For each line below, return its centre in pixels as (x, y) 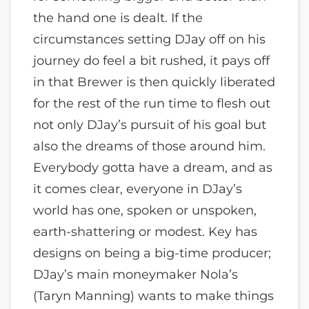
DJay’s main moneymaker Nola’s (136, 274)
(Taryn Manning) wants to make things (153, 295)
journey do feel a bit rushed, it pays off (151, 60)
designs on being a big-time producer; (152, 252)
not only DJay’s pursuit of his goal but (150, 124)
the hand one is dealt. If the (118, 17)
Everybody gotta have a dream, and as (153, 167)
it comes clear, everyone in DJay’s (138, 188)
